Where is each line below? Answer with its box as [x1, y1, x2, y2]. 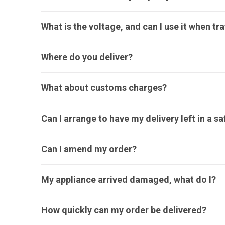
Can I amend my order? [41, 144, 137, 154]
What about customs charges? [41, 82, 167, 93]
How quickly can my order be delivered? [41, 205, 206, 215]
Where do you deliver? [41, 52, 133, 62]
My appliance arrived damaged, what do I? [41, 174, 216, 185]
